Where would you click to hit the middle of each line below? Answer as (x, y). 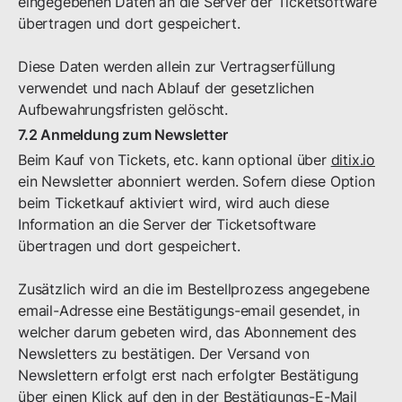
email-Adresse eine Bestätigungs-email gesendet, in (189, 310)
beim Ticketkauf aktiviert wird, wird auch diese (174, 203)
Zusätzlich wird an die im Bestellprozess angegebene (194, 289)
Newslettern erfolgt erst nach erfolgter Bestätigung (188, 375)
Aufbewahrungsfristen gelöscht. (123, 109)
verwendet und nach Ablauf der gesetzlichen (166, 88)
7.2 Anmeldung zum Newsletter (123, 135)
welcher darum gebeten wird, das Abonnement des (187, 332)
